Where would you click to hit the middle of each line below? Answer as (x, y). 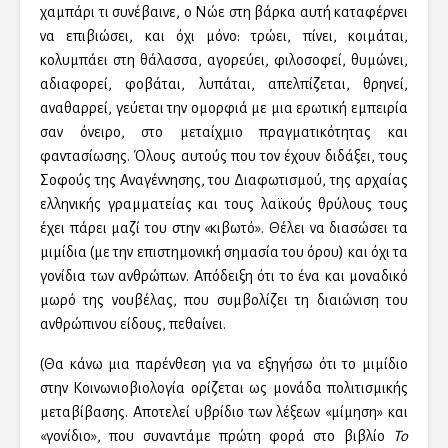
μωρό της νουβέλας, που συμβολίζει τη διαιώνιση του (224, 300)
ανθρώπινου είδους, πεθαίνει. (133, 324)
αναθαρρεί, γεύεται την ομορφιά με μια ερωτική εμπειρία (224, 108)
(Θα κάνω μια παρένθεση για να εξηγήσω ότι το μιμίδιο (224, 364)
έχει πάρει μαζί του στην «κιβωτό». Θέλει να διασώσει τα (224, 228)
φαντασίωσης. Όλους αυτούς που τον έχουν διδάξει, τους (224, 156)
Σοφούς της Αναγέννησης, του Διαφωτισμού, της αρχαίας (224, 180)
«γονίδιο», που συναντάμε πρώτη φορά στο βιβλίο (216, 436)
